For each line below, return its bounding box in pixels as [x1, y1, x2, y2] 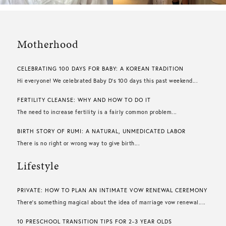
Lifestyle [17, 158, 59, 174]
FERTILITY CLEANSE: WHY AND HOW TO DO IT [17, 96, 151, 104]
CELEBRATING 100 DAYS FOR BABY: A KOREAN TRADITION [17, 65, 184, 73]
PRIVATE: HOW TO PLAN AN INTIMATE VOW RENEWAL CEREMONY [17, 187, 207, 194]
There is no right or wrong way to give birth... [17, 140, 140, 147]
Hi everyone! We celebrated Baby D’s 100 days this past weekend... [17, 77, 198, 85]
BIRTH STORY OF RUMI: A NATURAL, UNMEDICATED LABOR [17, 128, 186, 135]
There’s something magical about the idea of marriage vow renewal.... [17, 199, 206, 206]
